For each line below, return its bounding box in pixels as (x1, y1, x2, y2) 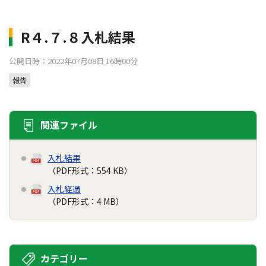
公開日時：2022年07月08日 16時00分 (9, 55, 138, 66)
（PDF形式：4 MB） (47, 195, 124, 207)
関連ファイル (40, 118, 97, 132)
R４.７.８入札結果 (21, 27, 135, 47)
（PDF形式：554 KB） (47, 164, 132, 176)
